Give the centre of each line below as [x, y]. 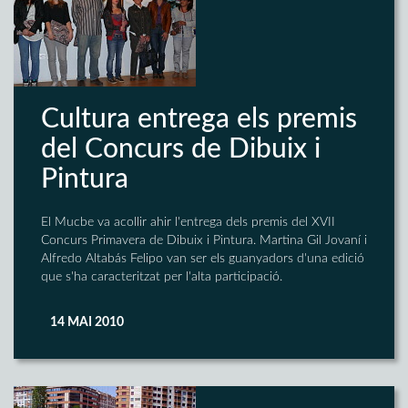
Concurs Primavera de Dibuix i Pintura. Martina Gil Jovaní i [204, 240]
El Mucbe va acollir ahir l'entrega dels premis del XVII [188, 222]
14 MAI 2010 [87, 322]
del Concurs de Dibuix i [181, 149]
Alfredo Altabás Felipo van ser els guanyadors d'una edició [203, 259]
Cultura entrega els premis [199, 119]
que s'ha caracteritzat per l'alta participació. [162, 277]
